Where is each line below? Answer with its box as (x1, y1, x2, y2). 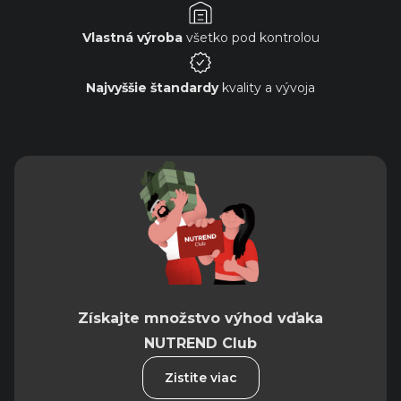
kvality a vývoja (218, 80, 315, 97)
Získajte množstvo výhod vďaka (78, 310, 323, 328)
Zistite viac (164, 370, 237, 387)
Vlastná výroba (81, 30, 183, 47)
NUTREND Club (144, 335, 257, 353)
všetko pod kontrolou (182, 30, 320, 47)
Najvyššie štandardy (86, 80, 218, 97)
